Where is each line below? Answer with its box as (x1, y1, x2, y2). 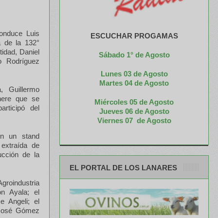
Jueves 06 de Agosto (99, 107, 169, 115)
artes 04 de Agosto (106, 78, 169, 87)
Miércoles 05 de (94, 97, 147, 106)
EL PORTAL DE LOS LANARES (70, 163, 177, 172)
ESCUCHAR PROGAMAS (90, 31, 178, 40)
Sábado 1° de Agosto (98, 50, 170, 59)
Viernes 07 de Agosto (97, 116, 171, 125)
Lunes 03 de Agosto (100, 69, 168, 78)
